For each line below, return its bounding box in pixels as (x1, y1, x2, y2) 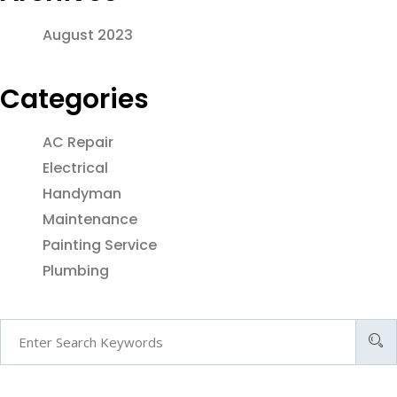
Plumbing (43, 260, 109, 281)
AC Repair (43, 131, 113, 152)
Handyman (43, 183, 121, 204)
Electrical (43, 157, 108, 178)
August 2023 (43, 24, 133, 45)
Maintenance (43, 208, 137, 230)
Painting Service (43, 234, 157, 255)
